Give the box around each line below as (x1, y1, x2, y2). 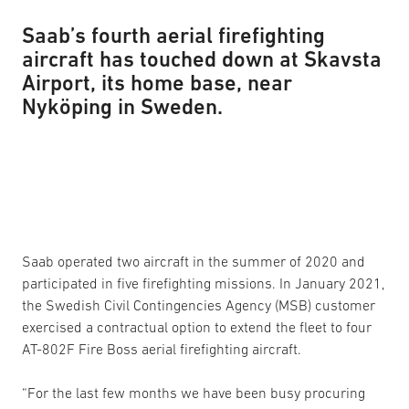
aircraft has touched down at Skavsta (22, 47, 382, 72)
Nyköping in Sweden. (22, 94, 223, 120)
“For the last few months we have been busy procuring (22, 384, 365, 402)
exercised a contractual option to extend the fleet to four (22, 319, 372, 336)
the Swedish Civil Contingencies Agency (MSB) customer (22, 297, 375, 314)
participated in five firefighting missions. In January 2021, (22, 275, 384, 292)
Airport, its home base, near (22, 70, 292, 96)
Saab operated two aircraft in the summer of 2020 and (22, 253, 365, 270)
